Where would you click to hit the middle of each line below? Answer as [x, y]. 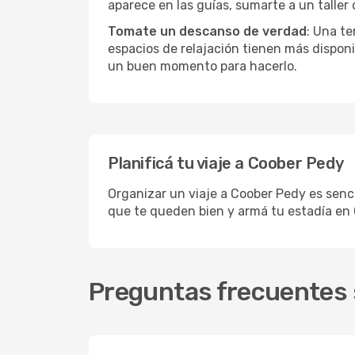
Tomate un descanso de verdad [207, 31]
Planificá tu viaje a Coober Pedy [226, 163]
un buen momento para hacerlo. [202, 66]
